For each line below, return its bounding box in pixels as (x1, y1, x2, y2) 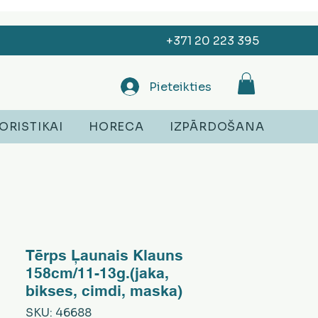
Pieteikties (149, 79, 212, 94)
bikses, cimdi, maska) (26, 282, 182, 300)
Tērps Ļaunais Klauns (26, 246, 183, 265)
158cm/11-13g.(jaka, (26, 264, 169, 283)
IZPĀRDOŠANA (169, 119, 265, 135)
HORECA (89, 119, 144, 135)
